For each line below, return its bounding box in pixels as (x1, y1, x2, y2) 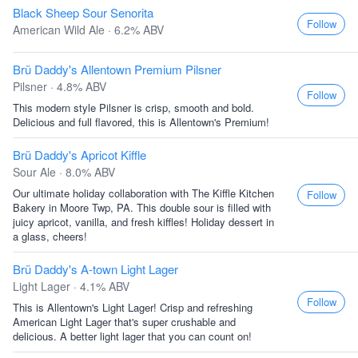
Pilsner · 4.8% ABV (13, 78, 106, 94)
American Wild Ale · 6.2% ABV (13, 22, 164, 38)
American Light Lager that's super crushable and (13, 314, 236, 329)
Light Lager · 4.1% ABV (13, 278, 129, 294)
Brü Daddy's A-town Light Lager (13, 261, 178, 277)
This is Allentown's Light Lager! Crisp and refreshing (13, 300, 253, 315)
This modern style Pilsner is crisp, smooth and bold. (13, 100, 254, 115)
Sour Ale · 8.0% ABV (13, 164, 115, 180)
